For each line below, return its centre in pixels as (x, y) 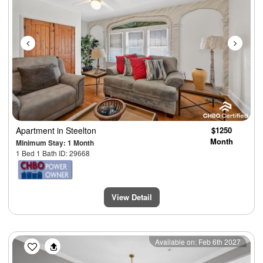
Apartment (36, 130)
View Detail (131, 197)
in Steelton (77, 130)
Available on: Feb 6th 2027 (198, 242)
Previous (52, 243)
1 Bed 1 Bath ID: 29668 (53, 153)
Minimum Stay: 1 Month (55, 142)
